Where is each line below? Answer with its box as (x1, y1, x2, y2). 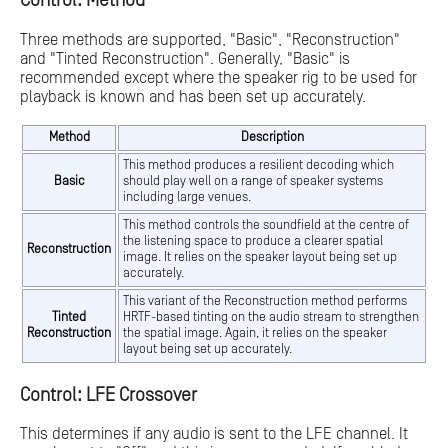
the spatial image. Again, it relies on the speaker (123, 325, 387, 341)
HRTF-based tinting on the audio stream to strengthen (123, 309, 419, 325)
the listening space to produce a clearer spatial (123, 233, 383, 249)
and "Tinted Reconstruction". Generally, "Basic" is (20, 49, 350, 68)
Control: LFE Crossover (20, 384, 197, 406)
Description (240, 129, 304, 145)
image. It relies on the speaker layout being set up (123, 249, 397, 265)
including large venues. (123, 189, 251, 205)
